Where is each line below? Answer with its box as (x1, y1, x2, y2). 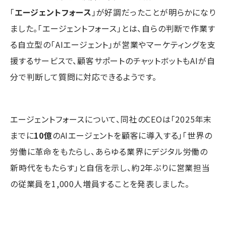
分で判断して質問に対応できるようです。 (10, 70, 157, 83)
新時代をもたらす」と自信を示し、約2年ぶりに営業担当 (10, 161, 210, 174)
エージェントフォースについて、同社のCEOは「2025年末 (10, 112, 212, 125)
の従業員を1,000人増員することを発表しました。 (10, 177, 190, 190)
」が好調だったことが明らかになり (91, 6, 216, 18)
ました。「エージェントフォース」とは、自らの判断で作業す (10, 22, 215, 34)
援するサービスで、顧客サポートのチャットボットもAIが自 (10, 54, 215, 67)
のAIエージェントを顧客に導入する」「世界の (52, 129, 212, 141)
